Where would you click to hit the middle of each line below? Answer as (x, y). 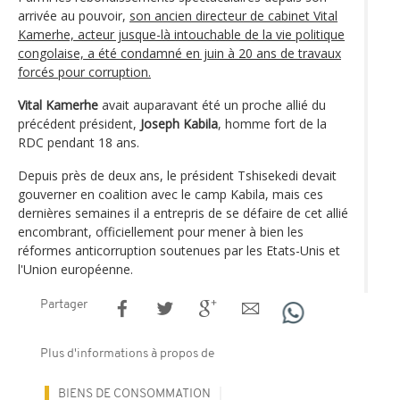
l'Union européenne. (75, 269)
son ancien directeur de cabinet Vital (233, 15)
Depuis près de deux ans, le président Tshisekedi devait (177, 175)
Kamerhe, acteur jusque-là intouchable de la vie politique (181, 34)
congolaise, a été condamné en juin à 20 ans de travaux (179, 53)
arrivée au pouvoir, (74, 15)
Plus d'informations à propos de (127, 354)
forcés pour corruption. (84, 71)
